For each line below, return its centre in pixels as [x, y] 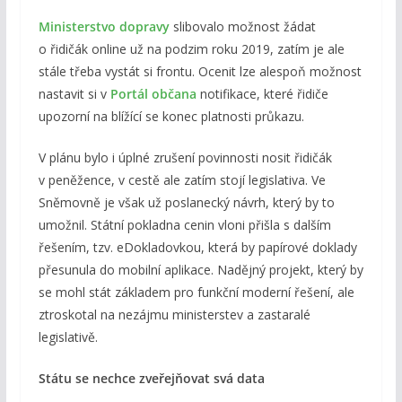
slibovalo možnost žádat [242, 27]
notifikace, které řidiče [262, 94]
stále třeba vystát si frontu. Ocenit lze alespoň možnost [200, 72]
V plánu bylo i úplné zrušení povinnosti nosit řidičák [185, 158]
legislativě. [68, 337]
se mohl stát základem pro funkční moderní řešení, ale [196, 293]
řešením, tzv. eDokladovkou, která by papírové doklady [197, 248]
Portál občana [153, 94]
